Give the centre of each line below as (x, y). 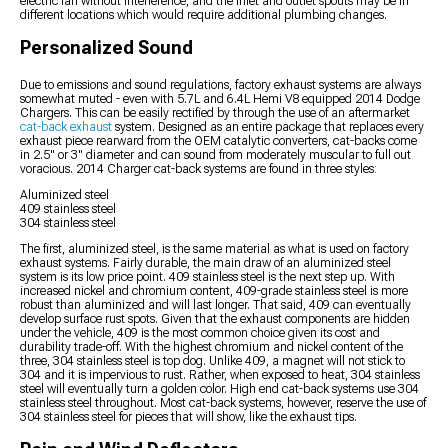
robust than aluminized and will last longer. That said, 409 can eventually (215, 304)
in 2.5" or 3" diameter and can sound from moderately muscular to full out (215, 154)
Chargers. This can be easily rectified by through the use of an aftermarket (215, 112)
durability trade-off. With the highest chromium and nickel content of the (211, 346)
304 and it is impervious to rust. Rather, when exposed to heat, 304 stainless (220, 374)
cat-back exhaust (66, 126)
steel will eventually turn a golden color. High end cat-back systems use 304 (219, 388)
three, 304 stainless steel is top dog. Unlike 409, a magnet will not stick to (212, 360)
